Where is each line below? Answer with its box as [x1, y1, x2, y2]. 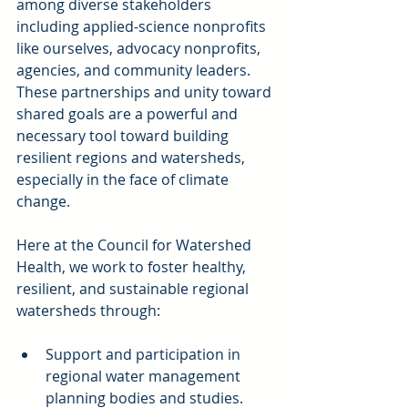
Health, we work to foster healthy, [16, 257, 250, 278]
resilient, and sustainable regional [16, 279, 252, 300]
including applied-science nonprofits [16, 16, 270, 37]
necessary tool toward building [16, 126, 232, 147]
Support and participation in [46, 344, 244, 365]
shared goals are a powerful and [16, 104, 241, 125]
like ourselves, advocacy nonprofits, [16, 38, 264, 59]
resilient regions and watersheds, [16, 148, 249, 168]
